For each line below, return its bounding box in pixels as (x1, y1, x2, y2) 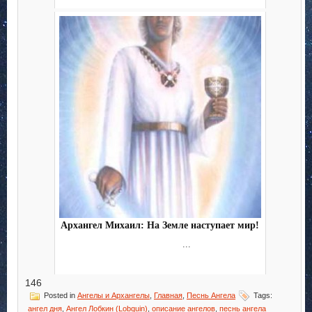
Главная (154, 291, 182, 300)
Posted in (42, 291, 77, 300)
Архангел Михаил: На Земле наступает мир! (61, 220, 259, 231)
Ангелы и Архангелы (77, 291, 150, 300)
